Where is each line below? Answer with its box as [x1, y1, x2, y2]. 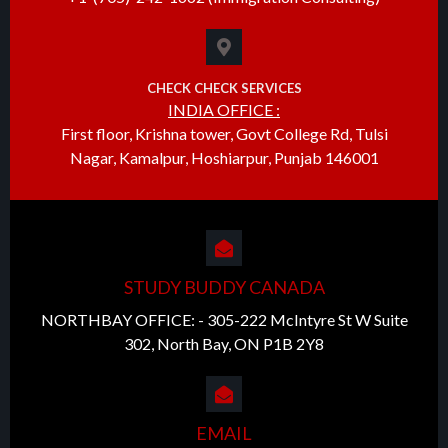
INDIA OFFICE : [168, 100, 280, 120]
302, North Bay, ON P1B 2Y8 [124, 334, 324, 354]
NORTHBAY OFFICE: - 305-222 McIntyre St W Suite [40, 310, 408, 330]
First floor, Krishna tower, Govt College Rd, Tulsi [60, 124, 388, 144]
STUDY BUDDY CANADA [123, 276, 325, 299]
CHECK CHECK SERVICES [146, 80, 302, 97]
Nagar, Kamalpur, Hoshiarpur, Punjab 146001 [69, 148, 379, 168]
